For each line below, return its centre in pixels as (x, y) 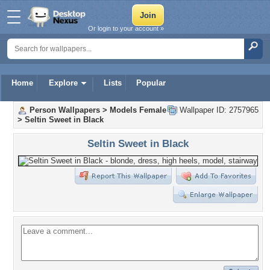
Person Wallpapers (65, 110)
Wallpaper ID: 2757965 (218, 110)
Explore (63, 83)
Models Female (138, 110)
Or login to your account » (126, 28)
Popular (151, 83)
